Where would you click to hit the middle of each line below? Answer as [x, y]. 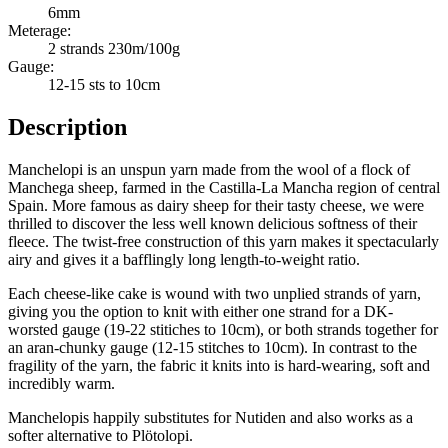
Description [67, 126]
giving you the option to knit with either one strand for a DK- [200, 311]
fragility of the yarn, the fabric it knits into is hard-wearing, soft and [219, 365]
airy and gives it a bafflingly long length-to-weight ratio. [184, 259]
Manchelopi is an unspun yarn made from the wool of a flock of [209, 169]
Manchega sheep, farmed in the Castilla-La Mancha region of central [224, 187]
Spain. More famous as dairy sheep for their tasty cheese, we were [216, 205]
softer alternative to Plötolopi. [100, 435]
